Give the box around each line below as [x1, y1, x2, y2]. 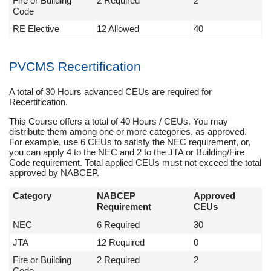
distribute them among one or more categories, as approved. [9, 126, 247, 137]
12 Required [97, 237, 145, 248]
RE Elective [13, 23, 59, 34]
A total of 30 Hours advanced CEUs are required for [9, 87, 212, 97]
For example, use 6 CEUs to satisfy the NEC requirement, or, [9, 137, 250, 148]
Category [13, 191, 51, 201]
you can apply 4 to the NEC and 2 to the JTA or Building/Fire [9, 147, 244, 158]
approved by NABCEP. [9, 168, 99, 178]
